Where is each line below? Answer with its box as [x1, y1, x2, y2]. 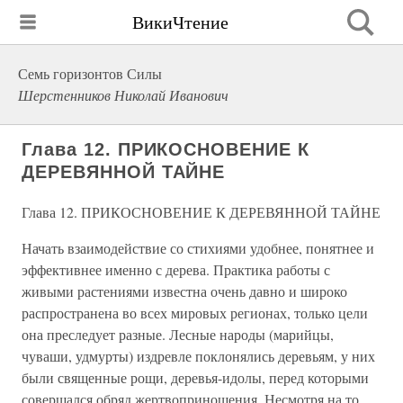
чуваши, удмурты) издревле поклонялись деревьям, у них [22, 346, 375, 365]
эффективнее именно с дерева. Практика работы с [22, 260, 330, 279]
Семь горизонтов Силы [18, 64, 162, 83]
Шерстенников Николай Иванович [18, 85, 228, 104]
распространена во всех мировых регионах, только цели [22, 303, 368, 322]
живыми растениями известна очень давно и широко [22, 282, 347, 300]
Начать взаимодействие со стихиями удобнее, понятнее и [22, 238, 374, 257]
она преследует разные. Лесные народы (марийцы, [22, 325, 334, 344]
